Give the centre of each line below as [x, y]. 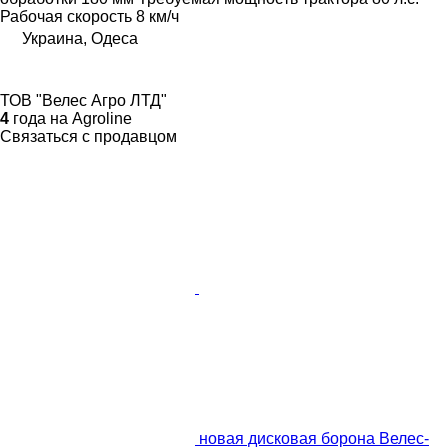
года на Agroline [70, 119]
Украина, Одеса [80, 39]
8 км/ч [157, 17]
